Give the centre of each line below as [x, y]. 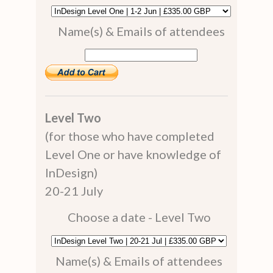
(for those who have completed [130, 136]
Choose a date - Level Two [139, 217]
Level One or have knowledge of [133, 154]
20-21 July [74, 190]
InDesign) [71, 172]
